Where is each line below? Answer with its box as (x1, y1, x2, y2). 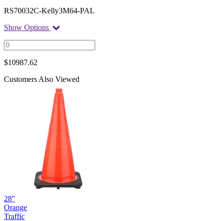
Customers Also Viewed (4, 74, 79, 83)
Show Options (4, 23, 51, 32)
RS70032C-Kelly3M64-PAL (4, 6, 95, 15)
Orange (4, 203, 27, 212)
